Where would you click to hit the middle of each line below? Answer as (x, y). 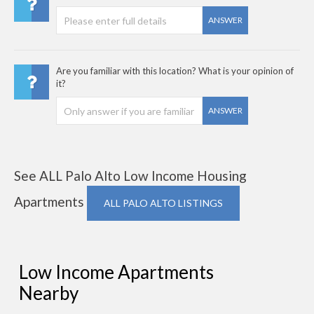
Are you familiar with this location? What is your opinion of (175, 71)
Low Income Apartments (116, 272)
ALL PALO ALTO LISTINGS (163, 203)
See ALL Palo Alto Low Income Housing (130, 176)
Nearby (49, 293)
